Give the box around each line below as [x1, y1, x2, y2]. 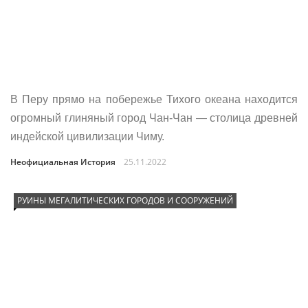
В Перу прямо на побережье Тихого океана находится [10, 93, 298, 105]
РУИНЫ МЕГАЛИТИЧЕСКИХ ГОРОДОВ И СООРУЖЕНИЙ [17, 195, 233, 206]
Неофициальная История [10, 156, 115, 168]
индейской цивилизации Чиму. [10, 131, 164, 142]
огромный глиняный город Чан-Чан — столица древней [10, 112, 298, 124]
